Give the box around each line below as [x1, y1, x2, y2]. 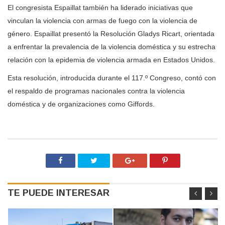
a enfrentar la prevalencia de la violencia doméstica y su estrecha [8, 43, 215, 51]
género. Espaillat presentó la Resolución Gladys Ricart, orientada [8, 30, 214, 38]
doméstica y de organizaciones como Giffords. [8, 100, 155, 108]
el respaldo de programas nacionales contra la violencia [8, 87, 185, 95]
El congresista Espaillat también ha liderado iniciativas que [8, 4, 193, 12]
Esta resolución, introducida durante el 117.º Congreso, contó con [8, 74, 216, 82]
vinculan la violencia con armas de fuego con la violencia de [8, 17, 197, 25]
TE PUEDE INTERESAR [8, 187, 109, 198]
